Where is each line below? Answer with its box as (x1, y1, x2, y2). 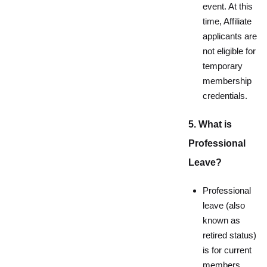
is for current (203, 246, 252, 255)
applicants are (203, 32, 257, 41)
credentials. (203, 91, 247, 101)
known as (203, 216, 240, 225)
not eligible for (203, 46, 256, 56)
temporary (203, 61, 243, 71)
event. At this (203, 2, 253, 11)
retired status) (203, 231, 256, 240)
